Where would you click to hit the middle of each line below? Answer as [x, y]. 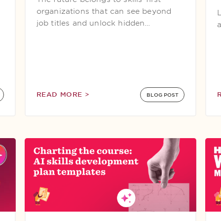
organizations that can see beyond [104, 11]
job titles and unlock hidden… [93, 23]
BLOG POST [162, 95]
